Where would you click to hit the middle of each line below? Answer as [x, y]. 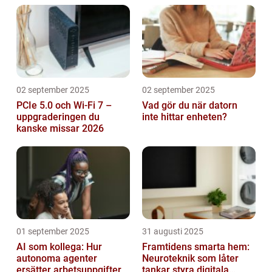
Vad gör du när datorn [190, 106]
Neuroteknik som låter [190, 259]
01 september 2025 [53, 232]
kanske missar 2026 [60, 129]
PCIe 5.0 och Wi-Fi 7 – [64, 106]
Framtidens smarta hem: [196, 247]
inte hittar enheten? [185, 117]
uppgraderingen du [58, 117]
